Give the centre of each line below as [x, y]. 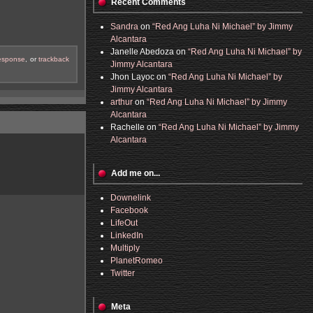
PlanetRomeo [137, 261]
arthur [122, 102]
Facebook [129, 210]
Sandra [124, 27]
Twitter [123, 273]
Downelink [131, 198]
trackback [54, 59]
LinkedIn [127, 235]
